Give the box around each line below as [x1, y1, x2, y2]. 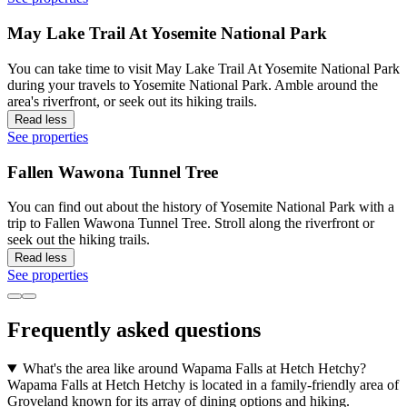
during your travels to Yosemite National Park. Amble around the [7, 76, 378, 93]
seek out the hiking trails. [7, 232, 150, 248]
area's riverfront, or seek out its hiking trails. [7, 93, 257, 109]
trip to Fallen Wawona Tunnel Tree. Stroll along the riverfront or [7, 215, 374, 232]
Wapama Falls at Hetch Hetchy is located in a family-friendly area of [7, 377, 399, 393]
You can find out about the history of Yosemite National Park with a [7, 199, 394, 215]
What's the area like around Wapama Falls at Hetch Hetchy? [22, 361, 366, 377]
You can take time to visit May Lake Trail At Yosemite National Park [7, 60, 400, 76]
